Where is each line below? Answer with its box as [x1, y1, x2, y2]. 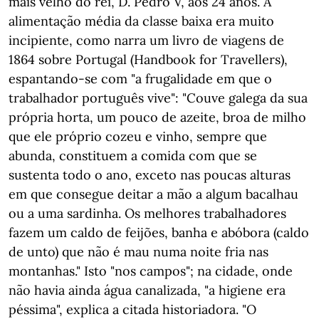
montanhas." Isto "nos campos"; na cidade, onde [9, 263, 293, 279]
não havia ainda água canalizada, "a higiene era [9, 282, 286, 298]
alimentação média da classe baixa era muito [9, 13, 274, 29]
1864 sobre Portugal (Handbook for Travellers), [9, 51, 288, 68]
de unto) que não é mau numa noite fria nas [9, 244, 268, 260]
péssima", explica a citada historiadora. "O [9, 301, 256, 318]
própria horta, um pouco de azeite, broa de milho [9, 109, 306, 125]
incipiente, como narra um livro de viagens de [9, 32, 284, 48]
